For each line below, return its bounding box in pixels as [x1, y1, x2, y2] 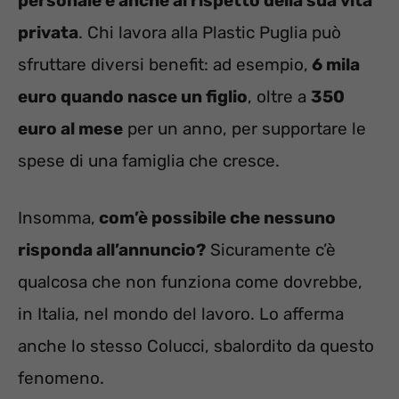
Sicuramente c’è [206, 240, 336, 261]
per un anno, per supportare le [123, 118, 366, 139]
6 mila [308, 53, 360, 75]
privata [18, 21, 78, 43]
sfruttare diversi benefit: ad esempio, [18, 53, 308, 75]
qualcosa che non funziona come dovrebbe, [18, 272, 362, 293]
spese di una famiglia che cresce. [18, 150, 280, 171]
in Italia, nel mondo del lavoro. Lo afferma [18, 304, 344, 325]
